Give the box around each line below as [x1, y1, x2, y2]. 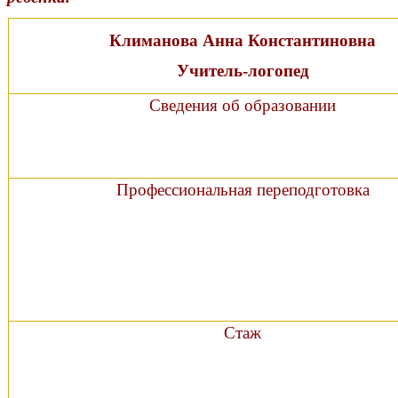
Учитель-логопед [176, 61, 309, 81]
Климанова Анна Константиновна [109, 31, 376, 51]
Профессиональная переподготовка [115, 180, 370, 200]
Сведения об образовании [149, 96, 336, 115]
